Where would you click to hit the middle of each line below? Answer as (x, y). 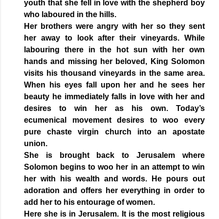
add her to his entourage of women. (90, 202)
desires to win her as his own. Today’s (114, 109)
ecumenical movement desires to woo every (114, 120)
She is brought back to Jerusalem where (114, 155)
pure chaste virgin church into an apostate (114, 132)
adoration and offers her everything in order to (114, 191)
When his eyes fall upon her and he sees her (114, 85)
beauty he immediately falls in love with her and (114, 97)
